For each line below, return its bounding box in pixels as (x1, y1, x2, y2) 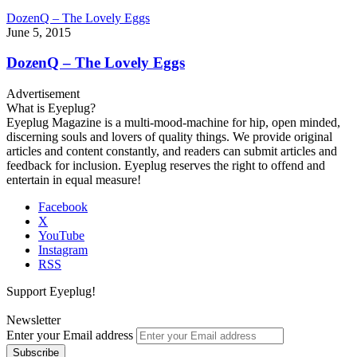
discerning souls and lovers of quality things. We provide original (6, 130, 332, 143)
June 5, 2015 (6, 25, 71, 39)
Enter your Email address (6, 328, 133, 342)
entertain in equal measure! (6, 173, 141, 186)
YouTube (38, 229, 84, 242)
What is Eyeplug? (6, 101, 96, 115)
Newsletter (6, 313, 61, 327)
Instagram (38, 243, 88, 257)
